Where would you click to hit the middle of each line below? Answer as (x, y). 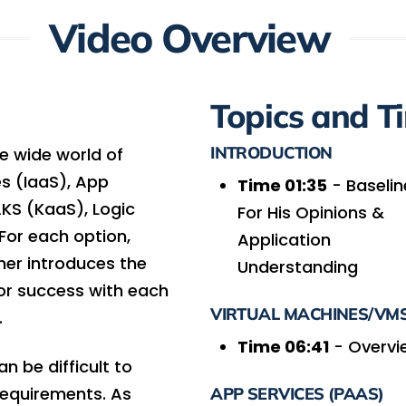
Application (285, 239)
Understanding (298, 266)
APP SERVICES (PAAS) (297, 393)
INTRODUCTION (271, 152)
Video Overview (189, 38)
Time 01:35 (283, 185)
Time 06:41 (284, 346)
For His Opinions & (311, 212)
